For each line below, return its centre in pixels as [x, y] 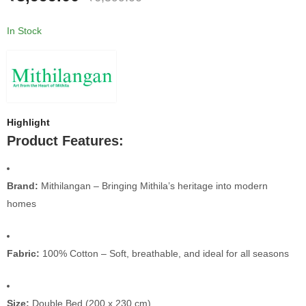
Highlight [28, 122]
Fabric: [23, 254]
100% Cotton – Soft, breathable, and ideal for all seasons [164, 254]
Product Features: [65, 140]
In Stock [24, 30]
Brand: [23, 186]
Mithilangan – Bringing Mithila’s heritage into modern [153, 186]
